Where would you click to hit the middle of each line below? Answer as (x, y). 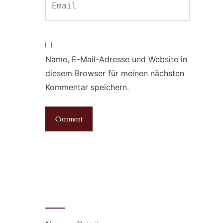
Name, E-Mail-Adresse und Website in (116, 59)
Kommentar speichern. (87, 87)
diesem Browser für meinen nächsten (115, 73)
